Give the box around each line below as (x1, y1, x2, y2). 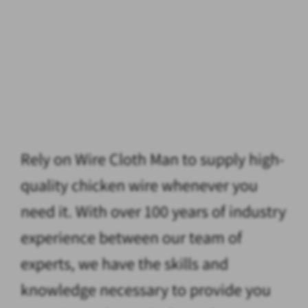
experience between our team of (21, 225, 242, 248)
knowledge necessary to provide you (21, 278, 271, 300)
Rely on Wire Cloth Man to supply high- (21, 147, 284, 170)
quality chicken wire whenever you (21, 173, 258, 196)
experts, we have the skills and (21, 252, 228, 274)
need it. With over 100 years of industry (21, 199, 286, 222)
